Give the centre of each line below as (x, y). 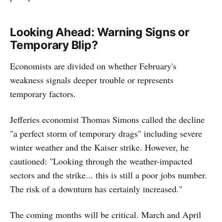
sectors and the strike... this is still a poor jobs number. (109, 175)
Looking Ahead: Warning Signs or (100, 32)
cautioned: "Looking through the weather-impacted (101, 161)
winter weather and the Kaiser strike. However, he (99, 147)
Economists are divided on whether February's (93, 66)
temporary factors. (43, 94)
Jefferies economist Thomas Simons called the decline (107, 120)
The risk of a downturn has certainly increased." (96, 189)
